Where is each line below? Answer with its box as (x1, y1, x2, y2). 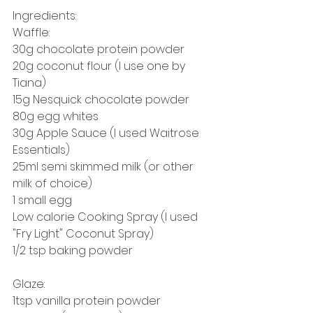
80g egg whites (13, 108, 101, 124)
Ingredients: (13, 7, 79, 24)
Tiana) (13, 74, 49, 91)
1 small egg (13, 191, 75, 208)
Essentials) (13, 141, 73, 158)
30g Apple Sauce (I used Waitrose (13, 124, 202, 141)
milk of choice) (13, 175, 95, 191)
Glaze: (13, 275, 48, 292)
